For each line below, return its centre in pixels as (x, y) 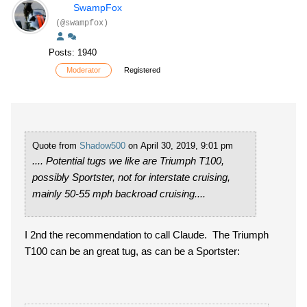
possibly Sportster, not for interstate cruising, (131, 177)
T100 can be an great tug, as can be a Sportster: (132, 251)
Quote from (56, 146)
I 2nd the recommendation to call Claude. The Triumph (147, 235)
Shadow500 (102, 146)
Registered (142, 70)
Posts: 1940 (73, 52)
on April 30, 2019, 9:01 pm (179, 146)
